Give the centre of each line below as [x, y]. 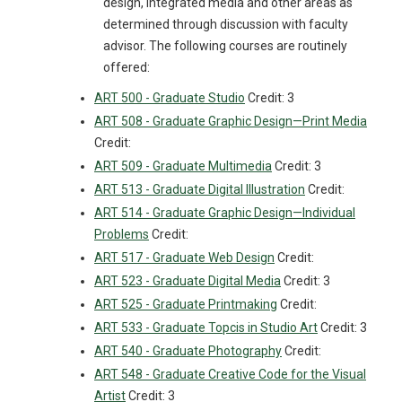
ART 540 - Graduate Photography [188, 351]
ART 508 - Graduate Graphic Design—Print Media [231, 121]
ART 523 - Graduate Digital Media [188, 281]
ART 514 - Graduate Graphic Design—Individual [225, 213]
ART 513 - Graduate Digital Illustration [200, 189]
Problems [122, 234]
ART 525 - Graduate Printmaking [186, 304]
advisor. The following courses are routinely [225, 46]
